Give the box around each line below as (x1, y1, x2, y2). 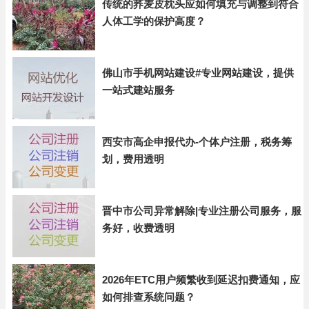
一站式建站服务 (102, 84, 175, 96)
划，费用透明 (102, 153, 164, 165)
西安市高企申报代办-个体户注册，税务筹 (102, 136, 292, 148)
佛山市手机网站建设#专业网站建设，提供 (102, 67, 294, 79)
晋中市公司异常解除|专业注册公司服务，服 (102, 205, 301, 217)
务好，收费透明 (102, 222, 175, 234)
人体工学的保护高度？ (102, 15, 206, 27)
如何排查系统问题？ (102, 291, 195, 303)
